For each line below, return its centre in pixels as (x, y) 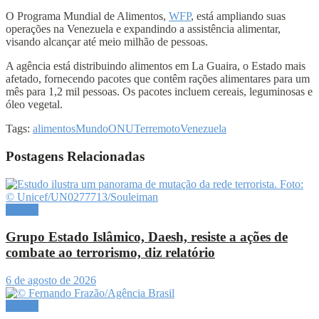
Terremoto (157, 129)
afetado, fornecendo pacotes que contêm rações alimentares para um (158, 79)
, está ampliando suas (238, 16)
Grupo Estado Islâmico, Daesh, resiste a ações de (147, 237)
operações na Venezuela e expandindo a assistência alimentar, (143, 29)
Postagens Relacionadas (75, 156)
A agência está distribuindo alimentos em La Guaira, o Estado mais (156, 66)
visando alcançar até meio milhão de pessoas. (107, 42)
